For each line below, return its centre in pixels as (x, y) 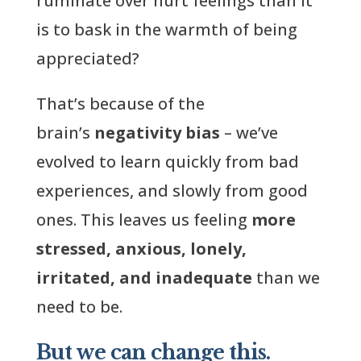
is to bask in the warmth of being (166, 29)
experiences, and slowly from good (172, 191)
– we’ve (249, 133)
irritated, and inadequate (144, 278)
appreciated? (87, 58)
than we (286, 278)
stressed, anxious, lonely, (141, 249)
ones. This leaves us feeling (143, 220)
